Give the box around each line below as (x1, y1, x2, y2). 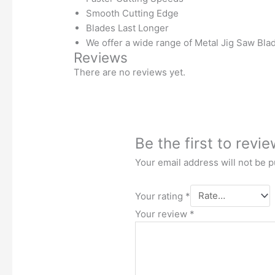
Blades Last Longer (86, 21, 169, 34)
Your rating (135, 190, 186, 202)
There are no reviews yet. (74, 66, 186, 78)
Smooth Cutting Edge (86, 7, 179, 19)
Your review (135, 207, 190, 220)
